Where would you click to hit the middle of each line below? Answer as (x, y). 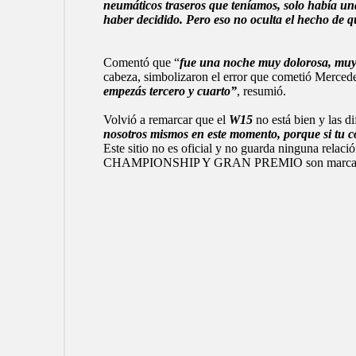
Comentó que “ (141, 63)
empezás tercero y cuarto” (170, 91)
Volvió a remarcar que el (166, 120)
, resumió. (261, 91)
